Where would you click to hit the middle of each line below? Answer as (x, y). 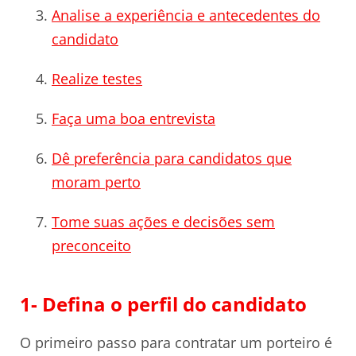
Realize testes (97, 79)
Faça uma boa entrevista (133, 119)
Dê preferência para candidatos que (172, 159)
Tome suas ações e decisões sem (163, 222)
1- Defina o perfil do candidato (163, 304)
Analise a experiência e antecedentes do (186, 15)
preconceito (91, 246)
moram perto (96, 182)
